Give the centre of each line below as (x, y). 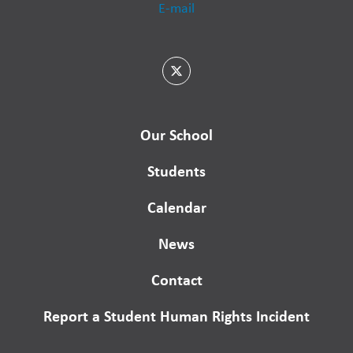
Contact (176, 280)
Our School (176, 135)
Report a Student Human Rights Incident (176, 316)
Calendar (176, 207)
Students (176, 171)
